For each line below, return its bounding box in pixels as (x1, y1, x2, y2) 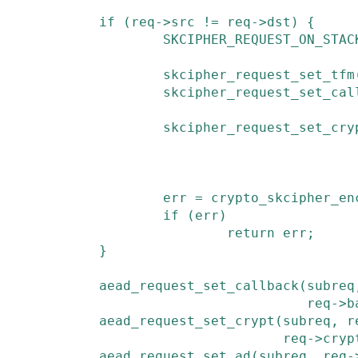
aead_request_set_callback (99, 278, 299, 293)
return (227, 225, 275, 241)
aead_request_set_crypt (99, 313, 275, 328)
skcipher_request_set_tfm (163, 67, 355, 82)
